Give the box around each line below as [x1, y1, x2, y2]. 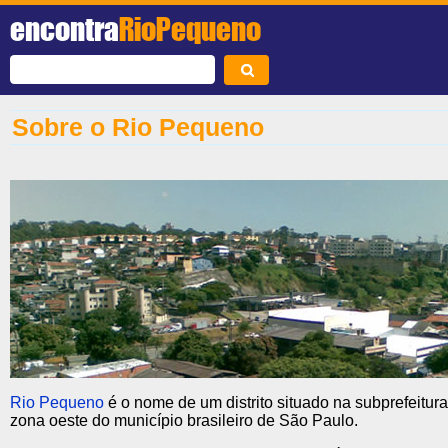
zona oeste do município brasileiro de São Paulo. [10, 411, 358, 429]
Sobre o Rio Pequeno [12, 113, 264, 141]
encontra [10, 10, 119, 48]
